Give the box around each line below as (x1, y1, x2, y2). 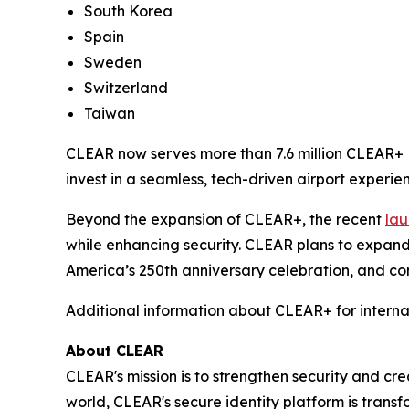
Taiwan (84, 104, 135, 122)
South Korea (84, 2, 173, 20)
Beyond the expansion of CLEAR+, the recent (66, 210, 385, 228)
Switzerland (84, 79, 168, 97)
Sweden (84, 53, 142, 71)
